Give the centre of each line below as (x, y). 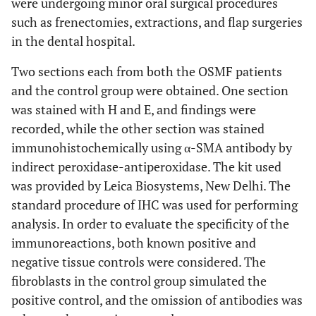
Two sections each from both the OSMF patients (147, 71)
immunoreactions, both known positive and (134, 243)
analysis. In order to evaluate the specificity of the (150, 224)
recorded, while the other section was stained (138, 128)
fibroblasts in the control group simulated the (139, 281)
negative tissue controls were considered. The (139, 262)
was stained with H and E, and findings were (134, 109)
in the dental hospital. (73, 41)
